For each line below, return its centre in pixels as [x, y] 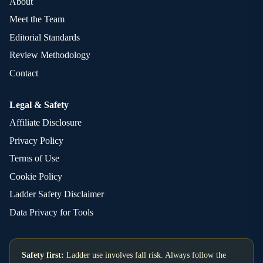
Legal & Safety [39, 105]
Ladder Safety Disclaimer [57, 194]
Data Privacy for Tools [51, 212]
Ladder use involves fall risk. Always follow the [145, 255]
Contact [24, 73]
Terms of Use [34, 159]
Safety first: [43, 255]
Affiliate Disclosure [45, 123]
